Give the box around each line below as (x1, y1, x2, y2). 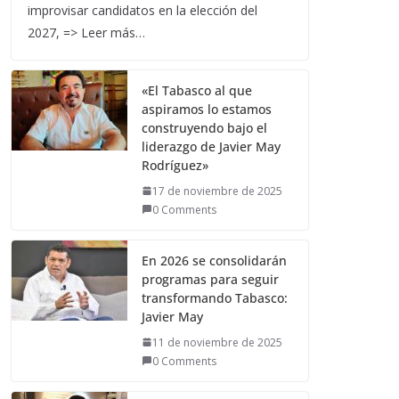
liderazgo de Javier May (142, 137, 281, 155)
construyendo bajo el (142, 118, 267, 136)
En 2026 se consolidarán (142, 251, 287, 269)
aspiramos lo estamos (142, 100, 272, 118)
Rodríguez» (142, 156, 208, 174)
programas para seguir (142, 270, 279, 288)
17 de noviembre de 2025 (152, 183, 282, 199)
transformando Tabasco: (142, 289, 288, 306)
